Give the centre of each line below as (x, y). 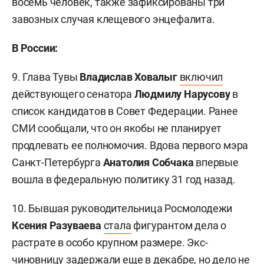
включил (201, 77)
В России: (35, 48)
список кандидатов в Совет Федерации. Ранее (125, 111)
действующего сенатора (73, 94)
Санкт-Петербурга (57, 162)
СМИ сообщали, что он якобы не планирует (117, 128)
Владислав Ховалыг (128, 77)
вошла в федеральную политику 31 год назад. (124, 179)
